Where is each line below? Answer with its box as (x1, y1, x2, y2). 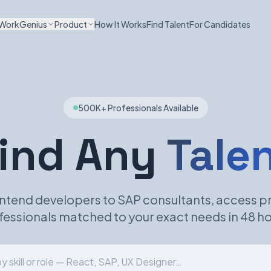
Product (54, 19, 87, 30)
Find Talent (146, 19, 189, 30)
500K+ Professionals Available (77, 102, 198, 113)
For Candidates (189, 19, 250, 30)
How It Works (94, 19, 146, 30)
